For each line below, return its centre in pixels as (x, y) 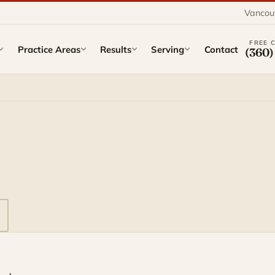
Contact (221, 49)
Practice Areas (49, 49)
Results (116, 49)
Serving (168, 49)
